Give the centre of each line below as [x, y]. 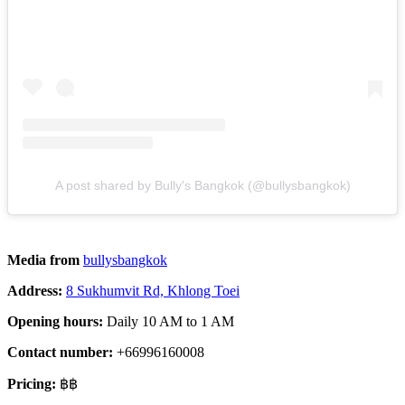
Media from [45, 260]
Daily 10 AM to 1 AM [170, 322]
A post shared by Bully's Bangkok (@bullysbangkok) [202, 186]
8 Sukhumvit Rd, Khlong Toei [153, 291]
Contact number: [60, 353]
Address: [35, 291]
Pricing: [32, 384]
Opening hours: [57, 322]
